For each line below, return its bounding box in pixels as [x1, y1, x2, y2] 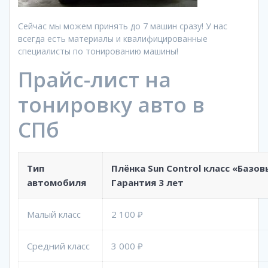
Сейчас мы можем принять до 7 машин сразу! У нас [18, 20, 227, 32]
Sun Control [148, 162, 201, 174]
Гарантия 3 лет [111, 176, 184, 188]
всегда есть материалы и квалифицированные [18, 32, 208, 44]
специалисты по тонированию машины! [18, 45, 178, 57]
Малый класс [27, 208, 81, 220]
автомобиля [27, 176, 86, 188]
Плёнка [111, 162, 148, 174]
